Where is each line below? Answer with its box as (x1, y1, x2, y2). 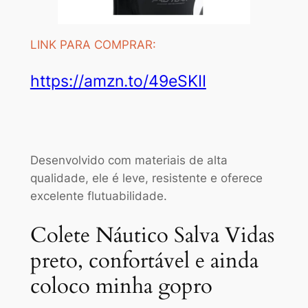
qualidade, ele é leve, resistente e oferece (30, 170, 263, 185)
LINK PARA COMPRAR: (30, 37, 156, 52)
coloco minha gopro (30, 271, 212, 300)
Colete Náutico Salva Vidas (30, 220, 274, 250)
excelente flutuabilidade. (30, 188, 167, 203)
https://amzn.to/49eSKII (30, 71, 206, 91)
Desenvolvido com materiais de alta (30, 153, 228, 167)
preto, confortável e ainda (30, 245, 258, 275)
